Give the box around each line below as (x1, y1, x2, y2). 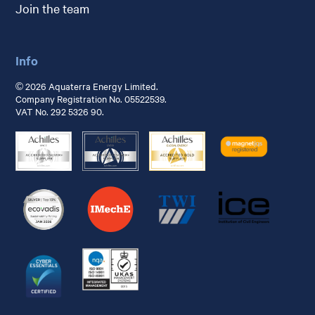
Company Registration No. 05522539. (15, 92, 167, 105)
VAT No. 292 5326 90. (15, 105, 105, 118)
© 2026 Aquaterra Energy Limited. (15, 79, 159, 93)
